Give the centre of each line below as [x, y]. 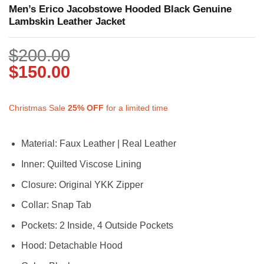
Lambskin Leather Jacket [67, 21]
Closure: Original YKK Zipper [82, 184]
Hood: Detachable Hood [72, 246]
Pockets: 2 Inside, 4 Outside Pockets [97, 225]
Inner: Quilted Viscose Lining [81, 164]
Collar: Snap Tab [56, 205]
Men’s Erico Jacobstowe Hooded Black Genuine [120, 9]
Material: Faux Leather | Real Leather [98, 144]
